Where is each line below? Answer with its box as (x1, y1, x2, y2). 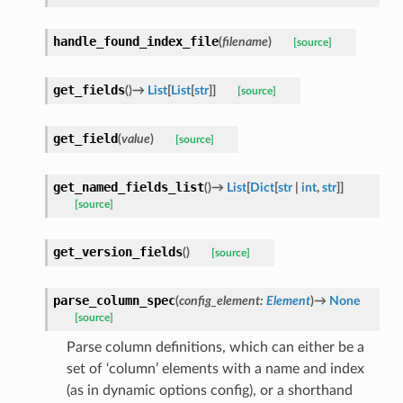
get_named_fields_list (52, 179, 204, 194)
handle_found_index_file (52, 33, 219, 49)
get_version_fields (52, 244, 183, 259)
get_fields (52, 82, 125, 97)
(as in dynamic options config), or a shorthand (66, 382, 353, 398)
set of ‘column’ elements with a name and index (66, 361, 364, 376)
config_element (178, 293, 260, 308)
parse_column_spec (52, 292, 175, 308)
